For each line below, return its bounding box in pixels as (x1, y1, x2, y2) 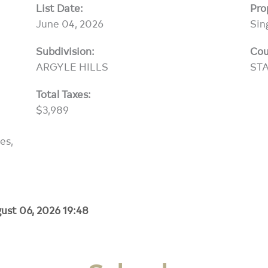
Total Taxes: (35, 86, 91, 101)
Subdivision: (35, 42, 95, 58)
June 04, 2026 (35, 15, 103, 31)
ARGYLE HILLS (35, 58, 108, 74)
